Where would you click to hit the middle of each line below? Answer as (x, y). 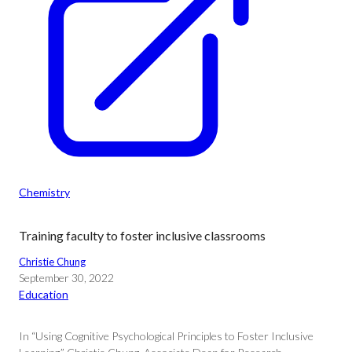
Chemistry (44, 192)
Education (44, 294)
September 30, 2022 (66, 278)
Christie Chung (52, 262)
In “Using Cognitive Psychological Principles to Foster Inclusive (166, 336)
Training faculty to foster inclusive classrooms (142, 235)
